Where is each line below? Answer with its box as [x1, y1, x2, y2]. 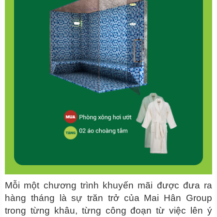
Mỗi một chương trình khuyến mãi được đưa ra [5, 180, 212, 190]
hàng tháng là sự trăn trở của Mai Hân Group [5, 192, 212, 203]
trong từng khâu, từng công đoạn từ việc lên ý [5, 205, 212, 216]
